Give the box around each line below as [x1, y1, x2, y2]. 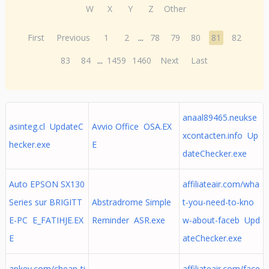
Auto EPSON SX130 [8, 178, 85, 190]
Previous [56, 32, 91, 43]
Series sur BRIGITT [8, 196, 82, 208]
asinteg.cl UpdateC [8, 121, 83, 132]
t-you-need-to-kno [182, 196, 254, 208]
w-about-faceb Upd [182, 214, 260, 226]
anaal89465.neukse [182, 112, 257, 123]
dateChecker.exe [182, 148, 247, 159]
